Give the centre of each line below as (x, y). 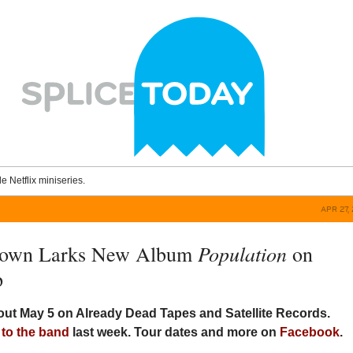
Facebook (310, 332)
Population (243, 253)
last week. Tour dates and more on (175, 332)
